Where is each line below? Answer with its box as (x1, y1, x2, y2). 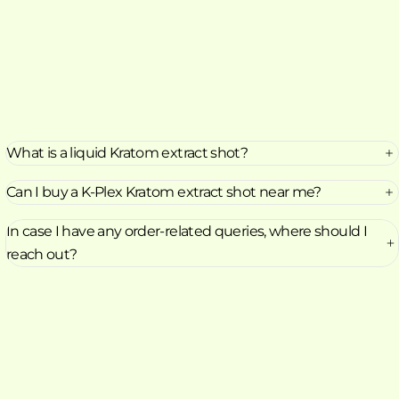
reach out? (5, 246, 77, 264)
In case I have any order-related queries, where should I (5, 223, 368, 240)
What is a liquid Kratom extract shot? (5, 144, 248, 162)
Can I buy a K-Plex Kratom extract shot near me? (5, 183, 322, 201)
